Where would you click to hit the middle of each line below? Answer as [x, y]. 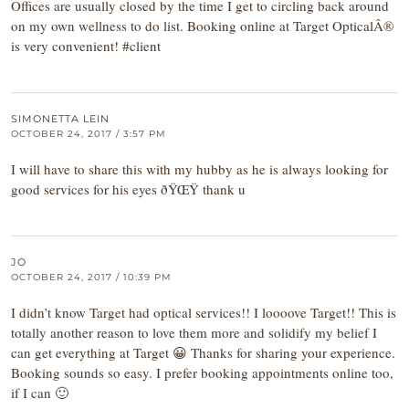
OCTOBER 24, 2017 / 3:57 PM [89, 134]
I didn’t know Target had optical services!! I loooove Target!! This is [204, 312]
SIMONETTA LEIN [60, 119]
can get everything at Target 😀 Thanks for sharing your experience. [203, 352]
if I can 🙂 [40, 393]
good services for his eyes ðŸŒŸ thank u [128, 189]
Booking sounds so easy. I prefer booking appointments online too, [202, 372]
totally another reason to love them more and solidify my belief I [194, 332]
